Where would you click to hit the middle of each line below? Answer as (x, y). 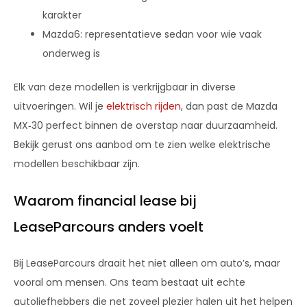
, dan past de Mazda (229, 106)
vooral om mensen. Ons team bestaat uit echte (130, 282)
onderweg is (71, 53)
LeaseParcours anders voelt (109, 226)
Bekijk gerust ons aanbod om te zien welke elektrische (142, 144)
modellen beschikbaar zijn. (77, 163)
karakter (62, 15)
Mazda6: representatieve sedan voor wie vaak (152, 34)
